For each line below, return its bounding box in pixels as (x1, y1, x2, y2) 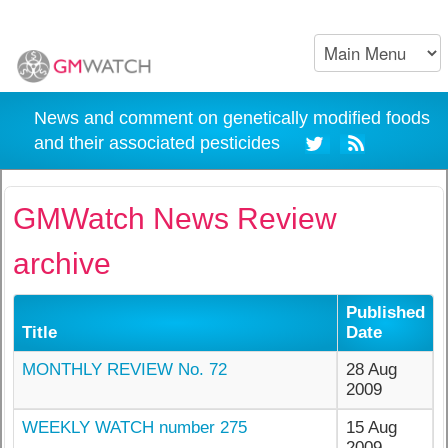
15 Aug (346, 418, 398, 438)
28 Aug (346, 360, 398, 380)
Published (346, 303, 426, 323)
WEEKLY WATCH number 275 (22, 418, 248, 438)
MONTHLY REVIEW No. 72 (22, 360, 228, 380)
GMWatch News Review (13, 201, 338, 235)
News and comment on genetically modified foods (33, 107, 430, 129)
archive (13, 246, 112, 280)
